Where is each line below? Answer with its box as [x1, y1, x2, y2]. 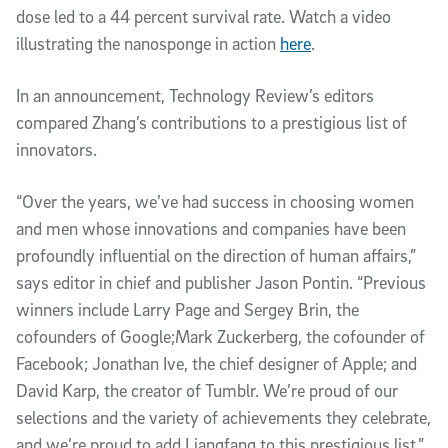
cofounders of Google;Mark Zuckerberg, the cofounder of [16, 326, 425, 347]
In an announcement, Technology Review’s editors [16, 85, 374, 106]
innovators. [16, 139, 97, 160]
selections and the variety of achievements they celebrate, [16, 407, 431, 428]
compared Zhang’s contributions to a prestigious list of [16, 112, 407, 133]
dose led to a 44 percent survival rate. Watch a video [16, 6, 391, 27]
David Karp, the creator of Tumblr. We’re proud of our [16, 380, 398, 401]
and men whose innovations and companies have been [16, 218, 406, 239]
